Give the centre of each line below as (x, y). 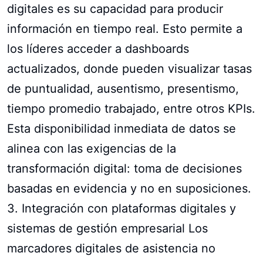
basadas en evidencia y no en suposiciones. (129, 188)
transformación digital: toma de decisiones (124, 168)
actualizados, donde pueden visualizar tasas (129, 68)
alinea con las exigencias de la (92, 148)
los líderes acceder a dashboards (98, 48)
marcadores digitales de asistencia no (111, 248)
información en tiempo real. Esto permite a (125, 28)
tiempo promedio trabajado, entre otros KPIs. (131, 108)
